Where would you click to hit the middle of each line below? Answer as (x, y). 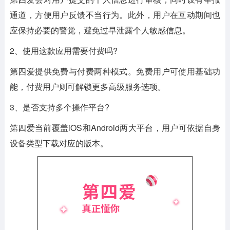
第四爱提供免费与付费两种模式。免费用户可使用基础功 (115, 71)
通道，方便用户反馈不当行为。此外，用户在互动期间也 (115, 15)
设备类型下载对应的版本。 (59, 143)
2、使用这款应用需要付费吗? (63, 51)
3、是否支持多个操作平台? (59, 107)
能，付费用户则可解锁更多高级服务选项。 (88, 87)
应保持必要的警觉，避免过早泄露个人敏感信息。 (100, 30)
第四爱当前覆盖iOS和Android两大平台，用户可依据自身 (115, 128)
